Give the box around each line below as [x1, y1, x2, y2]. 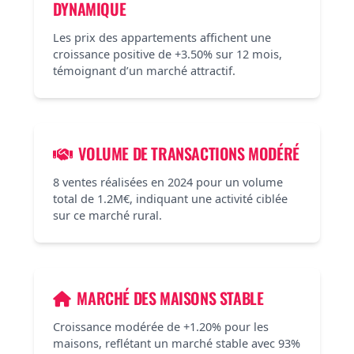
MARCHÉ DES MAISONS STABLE [77, 286, 264, 310]
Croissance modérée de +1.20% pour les [52, 318, 269, 334]
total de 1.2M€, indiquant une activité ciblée [52, 190, 288, 206]
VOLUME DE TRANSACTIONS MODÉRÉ [78, 141, 299, 165]
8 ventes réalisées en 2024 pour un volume [52, 174, 283, 190]
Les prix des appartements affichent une [52, 29, 271, 45]
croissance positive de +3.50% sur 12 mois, [52, 46, 282, 62]
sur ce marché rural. [52, 207, 162, 223]
